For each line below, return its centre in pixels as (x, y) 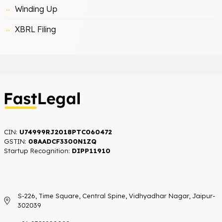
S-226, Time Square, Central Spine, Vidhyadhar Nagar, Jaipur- (116, 195)
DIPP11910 (90, 150)
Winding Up (36, 9)
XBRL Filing (35, 29)
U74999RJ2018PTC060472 (65, 132)
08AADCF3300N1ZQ (61, 141)
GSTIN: (15, 141)
